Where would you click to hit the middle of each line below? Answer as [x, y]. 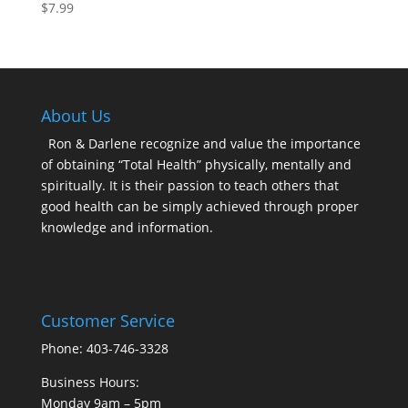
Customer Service [107, 321]
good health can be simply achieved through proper [199, 206]
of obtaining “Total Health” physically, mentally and [196, 164]
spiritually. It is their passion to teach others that [189, 185]
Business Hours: [90, 382]
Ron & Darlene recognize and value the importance [204, 143]
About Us [76, 115]
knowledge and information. [127, 227]
